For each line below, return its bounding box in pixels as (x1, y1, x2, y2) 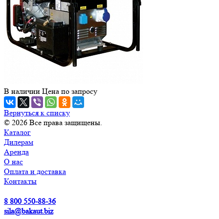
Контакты (4, 176, 37, 186)
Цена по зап (40, 86, 82, 96)
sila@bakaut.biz (4, 206, 53, 216)
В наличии (4, 86, 40, 96)
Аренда (4, 147, 29, 156)
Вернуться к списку (4, 108, 70, 117)
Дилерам (4, 137, 33, 147)
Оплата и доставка (4, 166, 66, 176)
